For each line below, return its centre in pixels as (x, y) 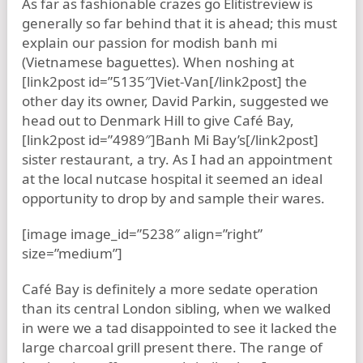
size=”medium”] (72, 253)
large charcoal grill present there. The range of (172, 347)
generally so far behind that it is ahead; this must (179, 23)
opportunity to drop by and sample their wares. (173, 198)
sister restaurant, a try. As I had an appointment (177, 159)
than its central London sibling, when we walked (176, 308)
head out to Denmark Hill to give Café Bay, (158, 120)
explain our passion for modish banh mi (149, 43)
